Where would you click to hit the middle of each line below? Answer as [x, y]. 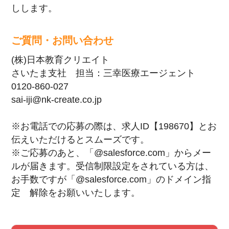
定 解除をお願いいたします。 [76, 193]
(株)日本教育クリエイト [61, 60]
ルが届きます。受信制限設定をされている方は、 [113, 166]
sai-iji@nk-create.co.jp [57, 100]
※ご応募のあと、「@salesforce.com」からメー [111, 153]
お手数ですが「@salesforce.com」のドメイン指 [111, 179]
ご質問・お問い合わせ [63, 41]
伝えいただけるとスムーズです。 [81, 140]
